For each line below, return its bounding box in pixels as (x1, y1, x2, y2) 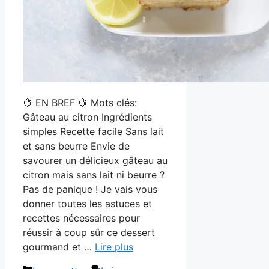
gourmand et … (23, 240, 95, 253)
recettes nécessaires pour (23, 211, 140, 224)
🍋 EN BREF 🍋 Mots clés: (23, 96, 137, 109)
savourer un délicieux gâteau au (23, 154, 168, 166)
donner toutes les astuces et (23, 197, 152, 210)
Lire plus (95, 240, 133, 253)
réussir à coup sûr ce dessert (23, 226, 155, 238)
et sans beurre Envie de (23, 139, 130, 152)
